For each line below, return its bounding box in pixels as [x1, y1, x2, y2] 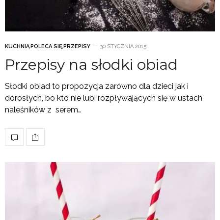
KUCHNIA [5, 43, 29, 50]
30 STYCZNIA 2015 [100, 43, 146, 50]
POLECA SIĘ [30, 43, 62, 50]
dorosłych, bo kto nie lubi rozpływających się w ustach [5, 93, 202, 103]
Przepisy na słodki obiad [5, 55, 178, 74]
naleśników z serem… [5, 105, 82, 115]
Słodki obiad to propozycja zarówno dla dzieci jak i [5, 82, 189, 91]
